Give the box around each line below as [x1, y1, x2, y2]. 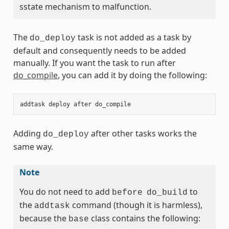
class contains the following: [88, 212, 200, 224]
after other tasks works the [88, 127, 197, 139]
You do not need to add [19, 186, 112, 197]
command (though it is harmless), [70, 199, 202, 211]
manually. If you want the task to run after [13, 57, 176, 68]
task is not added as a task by [75, 31, 191, 43]
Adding [13, 127, 43, 139]
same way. [13, 141, 53, 152]
